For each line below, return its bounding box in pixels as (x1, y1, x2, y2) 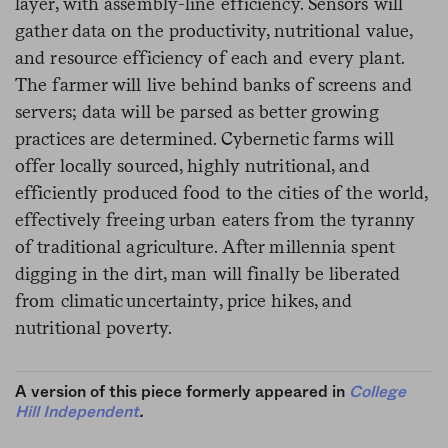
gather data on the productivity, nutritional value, (15, 20, 413, 42)
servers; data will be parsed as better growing (15, 101, 379, 123)
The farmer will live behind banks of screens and (15, 74, 412, 96)
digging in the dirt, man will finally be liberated (15, 263, 401, 285)
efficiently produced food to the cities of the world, (15, 182, 428, 204)
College (349, 384, 406, 401)
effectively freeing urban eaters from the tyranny (15, 209, 415, 231)
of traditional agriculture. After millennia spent (15, 236, 395, 258)
